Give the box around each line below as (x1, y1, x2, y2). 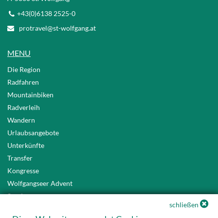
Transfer (7, 154, 33, 163)
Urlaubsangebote (7, 128, 59, 137)
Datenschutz (7, 204, 45, 213)
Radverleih (7, 103, 40, 112)
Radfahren (7, 78, 39, 87)
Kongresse (7, 166, 39, 175)
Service (7, 192, 30, 200)
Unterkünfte (7, 141, 44, 150)
